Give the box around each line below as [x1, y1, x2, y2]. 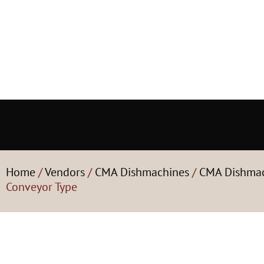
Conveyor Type [6, 179, 77, 194]
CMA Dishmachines [95, 164, 189, 180]
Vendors [45, 164, 85, 180]
